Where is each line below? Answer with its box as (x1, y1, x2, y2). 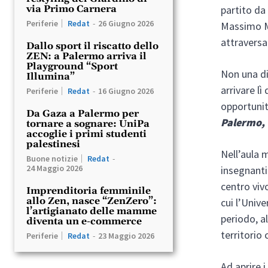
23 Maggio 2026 (98, 230, 154, 241)
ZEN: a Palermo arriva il (26, 50, 147, 62)
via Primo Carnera (26, 2, 117, 15)
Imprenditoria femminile (26, 184, 151, 197)
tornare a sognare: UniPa (26, 117, 150, 130)
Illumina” (26, 70, 75, 83)
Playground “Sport (26, 60, 118, 72)
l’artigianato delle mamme (26, 205, 157, 217)
